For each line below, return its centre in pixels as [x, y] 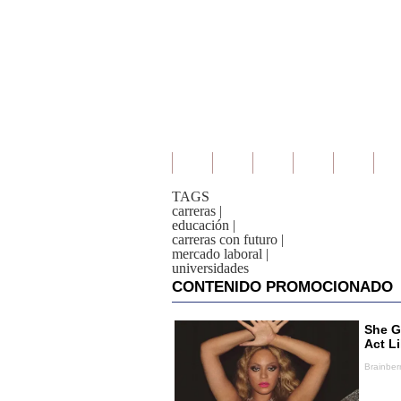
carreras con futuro [225, 239]
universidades [210, 268]
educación [200, 225]
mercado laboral [217, 254]
